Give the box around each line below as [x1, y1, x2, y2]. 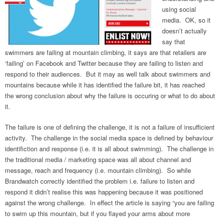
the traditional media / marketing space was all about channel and [5, 154, 191, 164]
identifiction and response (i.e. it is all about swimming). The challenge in [5, 143, 214, 153]
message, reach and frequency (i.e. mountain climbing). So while [5, 165, 191, 175]
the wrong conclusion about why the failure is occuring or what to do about [5, 90, 215, 100]
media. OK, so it [162, 15, 211, 25]
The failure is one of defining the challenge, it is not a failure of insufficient [5, 122, 215, 132]
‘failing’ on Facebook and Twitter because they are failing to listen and [5, 58, 203, 68]
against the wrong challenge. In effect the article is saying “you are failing [5, 197, 214, 207]
